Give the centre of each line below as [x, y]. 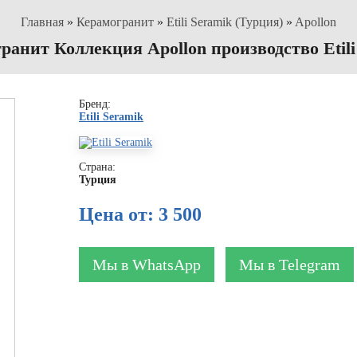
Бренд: [95, 104]
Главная [42, 22]
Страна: [97, 167]
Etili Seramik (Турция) [225, 22]
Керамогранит [115, 22]
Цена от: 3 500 [140, 214]
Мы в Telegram [290, 265]
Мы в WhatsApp [147, 265]
